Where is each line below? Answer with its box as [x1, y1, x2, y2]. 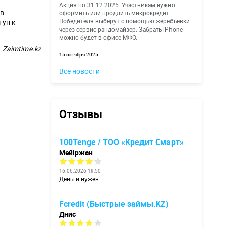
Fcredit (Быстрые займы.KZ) [59, 198, 169, 209]
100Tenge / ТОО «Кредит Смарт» [59, 136, 184, 148]
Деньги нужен [59, 175, 99, 183]
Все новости [59, 66, 100, 76]
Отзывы [59, 106, 102, 121]
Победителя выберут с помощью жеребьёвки [59, 17, 190, 25]
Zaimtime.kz [3, 44, 41, 53]
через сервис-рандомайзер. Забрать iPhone [59, 25, 183, 33]
